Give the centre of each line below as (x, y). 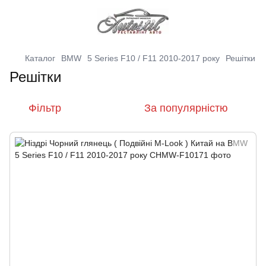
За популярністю (186, 108)
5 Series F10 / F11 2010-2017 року (153, 58)
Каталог (40, 58)
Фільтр (45, 108)
